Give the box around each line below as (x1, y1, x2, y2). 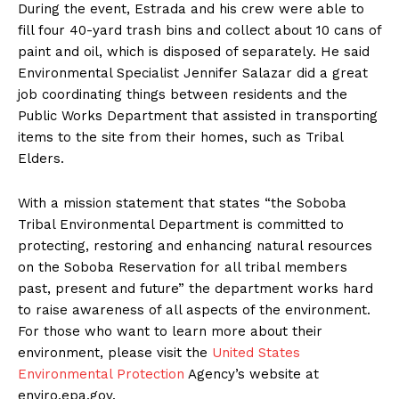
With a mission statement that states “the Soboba (18, 195, 346, 212)
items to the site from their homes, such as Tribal (18, 129, 343, 146)
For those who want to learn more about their (18, 323, 322, 340)
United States (212, 345, 300, 362)
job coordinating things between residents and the (18, 86, 347, 103)
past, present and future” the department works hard (18, 281, 373, 297)
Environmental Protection (18, 366, 184, 383)
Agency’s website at (184, 366, 319, 383)
